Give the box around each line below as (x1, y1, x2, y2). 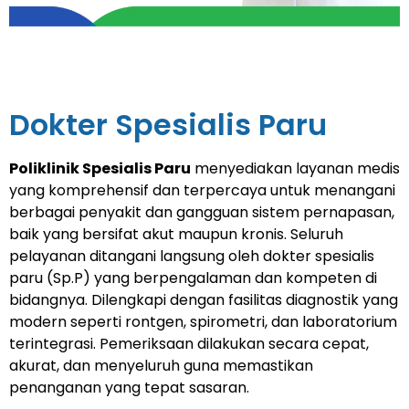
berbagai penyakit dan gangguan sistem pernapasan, (9, 201, 394, 223)
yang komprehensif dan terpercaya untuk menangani (9, 179, 395, 201)
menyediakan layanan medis (191, 157, 400, 179)
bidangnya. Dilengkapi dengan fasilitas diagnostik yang (9, 288, 398, 310)
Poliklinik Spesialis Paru (9, 157, 191, 179)
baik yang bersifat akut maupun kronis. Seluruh (9, 223, 343, 245)
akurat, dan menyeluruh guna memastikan (9, 354, 313, 376)
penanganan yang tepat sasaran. (9, 376, 249, 398)
